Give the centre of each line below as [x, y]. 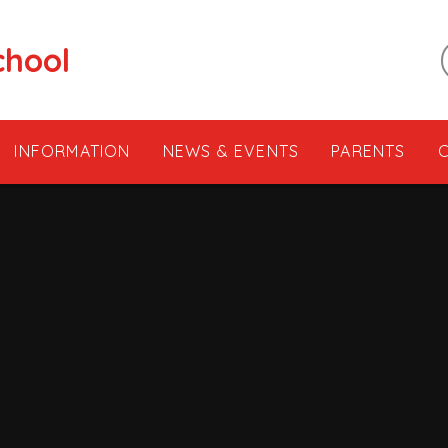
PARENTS [368, 151]
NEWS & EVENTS [231, 151]
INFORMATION [72, 151]
